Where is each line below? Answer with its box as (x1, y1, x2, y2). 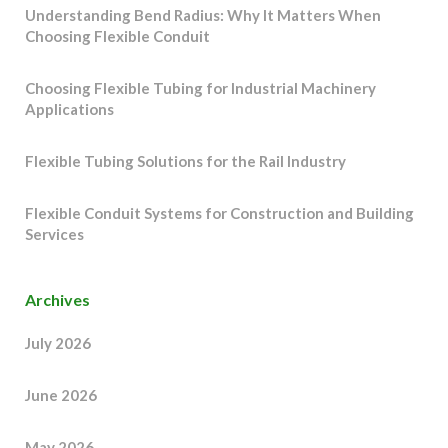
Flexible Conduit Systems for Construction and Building (25, 203, 414, 222)
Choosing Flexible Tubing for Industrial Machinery (25, 78, 376, 97)
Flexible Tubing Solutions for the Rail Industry (25, 151, 346, 170)
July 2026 (25, 333, 91, 352)
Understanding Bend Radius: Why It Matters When (25, 5, 381, 24)
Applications (25, 99, 114, 118)
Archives (25, 289, 90, 309)
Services (25, 224, 84, 243)
